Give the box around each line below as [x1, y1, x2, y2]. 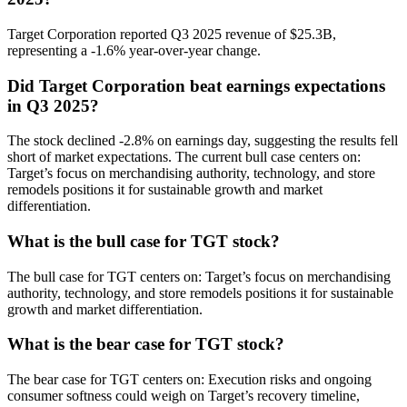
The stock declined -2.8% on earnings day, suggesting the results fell [7, 133, 398, 149]
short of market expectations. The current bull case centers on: [7, 149, 361, 165]
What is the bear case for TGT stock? [7, 334, 284, 354]
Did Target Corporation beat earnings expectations [7, 75, 385, 95]
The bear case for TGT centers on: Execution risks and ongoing [7, 372, 372, 388]
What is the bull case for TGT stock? [7, 232, 280, 251]
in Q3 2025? [7, 95, 99, 115]
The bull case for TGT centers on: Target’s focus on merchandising [7, 268, 391, 284]
